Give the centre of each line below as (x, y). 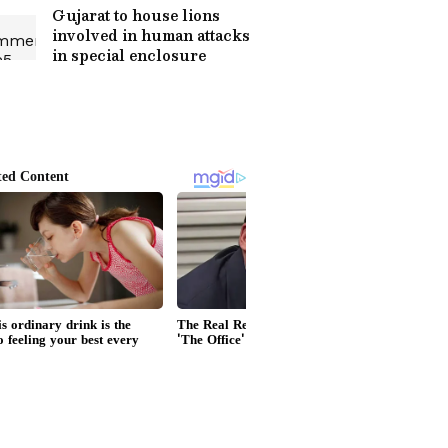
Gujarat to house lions (136, 15)
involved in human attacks (151, 35)
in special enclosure (129, 55)
